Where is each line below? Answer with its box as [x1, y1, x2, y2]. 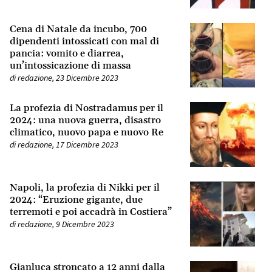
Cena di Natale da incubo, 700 [10, 22, 147, 35]
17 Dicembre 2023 [56, 139, 118, 151]
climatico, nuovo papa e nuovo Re [10, 126, 163, 139]
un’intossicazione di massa [10, 59, 131, 72]
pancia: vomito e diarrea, [10, 47, 124, 59]
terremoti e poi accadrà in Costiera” [10, 205, 172, 218]
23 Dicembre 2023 [56, 72, 118, 83]
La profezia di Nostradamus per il [10, 102, 163, 115]
